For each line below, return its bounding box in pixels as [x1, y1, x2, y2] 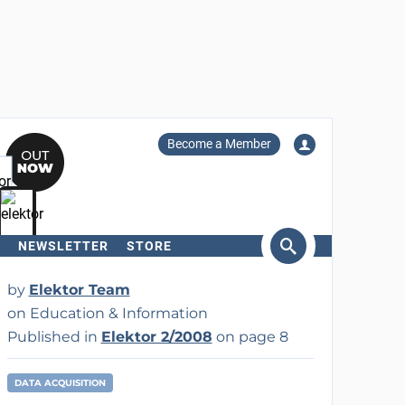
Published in [6, 328, 101, 345]
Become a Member [166, 137, 271, 151]
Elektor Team [28, 281, 130, 298]
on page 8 [212, 328, 288, 345]
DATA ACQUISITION [14, 377, 106, 389]
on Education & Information [6, 305, 208, 322]
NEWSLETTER [17, 239, 108, 253]
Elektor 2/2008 [100, 328, 212, 345]
